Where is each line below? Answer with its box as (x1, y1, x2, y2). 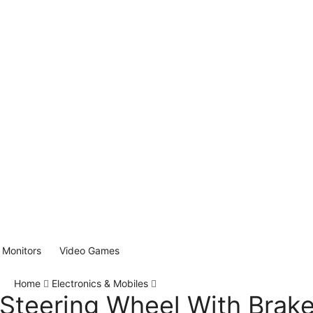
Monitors (2, 245, 41, 257)
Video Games (59, 245, 119, 257)
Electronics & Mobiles (52, 277, 148, 290)
